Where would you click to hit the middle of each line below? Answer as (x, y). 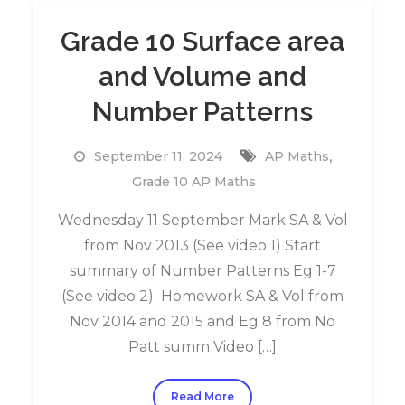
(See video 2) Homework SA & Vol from (202, 296)
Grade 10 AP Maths (193, 182)
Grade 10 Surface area (202, 41)
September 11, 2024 (158, 156)
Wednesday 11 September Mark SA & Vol (202, 220)
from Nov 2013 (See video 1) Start (202, 245)
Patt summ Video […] (202, 347)
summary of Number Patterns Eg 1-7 (202, 271)
